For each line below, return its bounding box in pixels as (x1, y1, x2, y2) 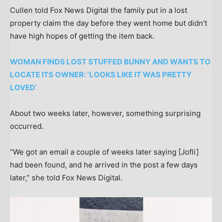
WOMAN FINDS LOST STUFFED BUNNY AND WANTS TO (10, 57, 211, 67)
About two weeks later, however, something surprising (10, 109, 201, 118)
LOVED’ (10, 83, 37, 93)
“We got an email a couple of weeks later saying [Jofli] (10, 147, 199, 157)
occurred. (10, 121, 44, 131)
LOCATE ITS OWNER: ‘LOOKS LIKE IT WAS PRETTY (10, 70, 192, 80)
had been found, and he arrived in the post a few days (10, 160, 198, 170)
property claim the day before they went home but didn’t (10, 18, 207, 28)
